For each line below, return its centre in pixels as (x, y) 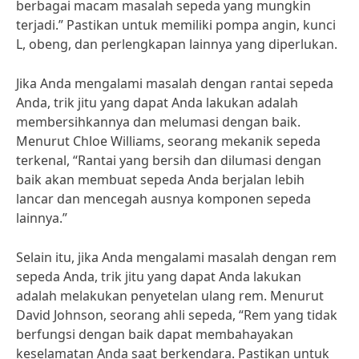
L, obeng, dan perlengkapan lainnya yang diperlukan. (177, 44)
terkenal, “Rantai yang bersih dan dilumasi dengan (169, 160)
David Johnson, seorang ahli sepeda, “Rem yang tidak (177, 315)
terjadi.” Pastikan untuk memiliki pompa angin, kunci (176, 25)
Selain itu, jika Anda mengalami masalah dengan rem (176, 257)
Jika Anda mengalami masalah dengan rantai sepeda (175, 83)
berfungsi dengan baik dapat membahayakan (155, 334)
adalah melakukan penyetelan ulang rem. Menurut (170, 296)
